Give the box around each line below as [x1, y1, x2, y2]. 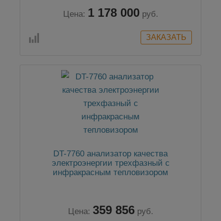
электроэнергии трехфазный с [51, 158, 170, 168]
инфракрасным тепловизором [53, 168, 168, 178]
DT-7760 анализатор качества [53, 149, 168, 159]
